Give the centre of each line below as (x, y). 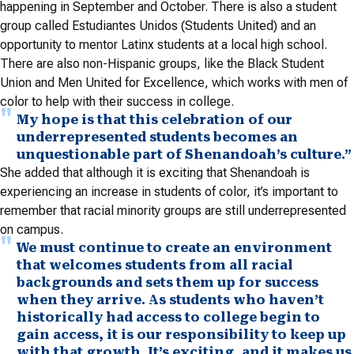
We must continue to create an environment (174, 247)
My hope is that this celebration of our (154, 119)
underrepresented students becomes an (157, 137)
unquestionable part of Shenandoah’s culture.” (184, 154)
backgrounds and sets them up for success (168, 282)
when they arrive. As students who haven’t (170, 299)
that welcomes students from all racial (155, 265)
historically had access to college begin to (168, 317)
